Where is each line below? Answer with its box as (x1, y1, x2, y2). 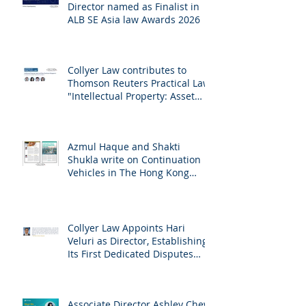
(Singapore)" (68, 143, 124, 156)
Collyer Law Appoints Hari (68, 249, 185, 262)
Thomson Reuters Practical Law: (68, 104, 213, 117)
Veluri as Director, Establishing (68, 262, 208, 275)
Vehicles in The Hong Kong (68, 193, 189, 206)
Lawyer (68, 206, 100, 219)
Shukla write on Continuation (68, 180, 201, 193)
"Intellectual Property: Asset (68, 117, 195, 130)
